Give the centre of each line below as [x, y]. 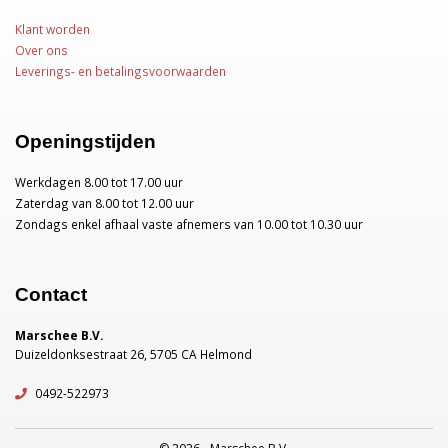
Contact [51, 294]
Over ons [41, 49]
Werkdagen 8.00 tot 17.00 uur [99, 181]
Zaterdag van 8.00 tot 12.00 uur [104, 202]
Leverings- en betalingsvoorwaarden [120, 70]
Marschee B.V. [59, 334]
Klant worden [52, 28]
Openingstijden [85, 141]
